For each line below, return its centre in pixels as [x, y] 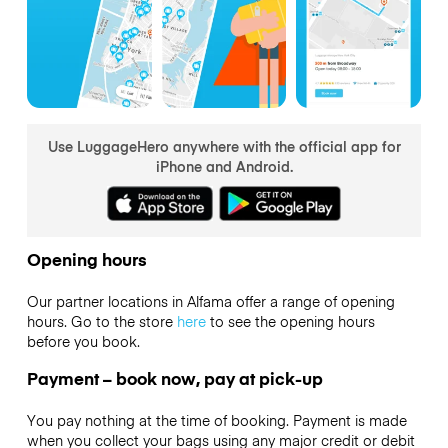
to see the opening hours [290, 321]
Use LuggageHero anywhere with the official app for [224, 145]
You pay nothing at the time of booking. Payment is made [216, 419]
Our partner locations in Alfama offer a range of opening [210, 301]
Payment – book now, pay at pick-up [174, 377]
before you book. [83, 341]
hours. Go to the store [101, 321]
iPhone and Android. [224, 165]
